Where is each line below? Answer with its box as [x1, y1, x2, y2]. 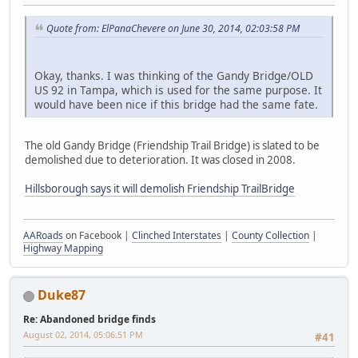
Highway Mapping [23, 241, 103, 255]
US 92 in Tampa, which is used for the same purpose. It [34, 82, 322, 97]
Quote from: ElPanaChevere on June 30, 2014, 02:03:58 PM [46, 21, 300, 35]
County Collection [232, 228, 309, 242]
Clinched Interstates [132, 228, 221, 242]
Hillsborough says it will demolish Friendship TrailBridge [25, 181, 295, 196]
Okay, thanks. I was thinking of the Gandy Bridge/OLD [34, 67, 313, 83]
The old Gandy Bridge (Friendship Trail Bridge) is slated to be [25, 137, 320, 153]
